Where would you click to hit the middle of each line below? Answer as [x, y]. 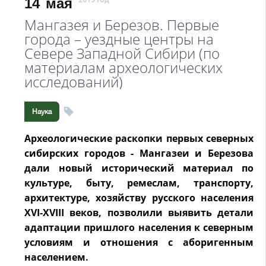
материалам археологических [123, 67]
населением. [56, 257]
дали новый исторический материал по [139, 168]
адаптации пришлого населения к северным [139, 227]
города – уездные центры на [119, 39]
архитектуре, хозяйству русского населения [139, 198]
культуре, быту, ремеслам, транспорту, [139, 183]
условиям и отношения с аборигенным [139, 242]
